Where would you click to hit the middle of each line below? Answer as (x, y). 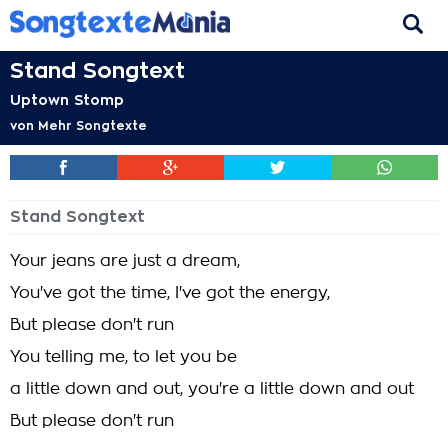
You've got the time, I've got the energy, (170, 293)
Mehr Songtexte (92, 126)
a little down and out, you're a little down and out (212, 389)
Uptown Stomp (67, 100)
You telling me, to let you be (123, 357)
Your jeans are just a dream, (125, 261)
